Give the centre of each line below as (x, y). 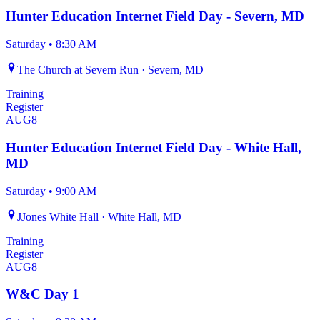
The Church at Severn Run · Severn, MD (110, 70)
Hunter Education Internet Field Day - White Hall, (154, 147)
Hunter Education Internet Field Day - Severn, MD (155, 16)
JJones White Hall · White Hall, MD (99, 216)
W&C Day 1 (42, 294)
